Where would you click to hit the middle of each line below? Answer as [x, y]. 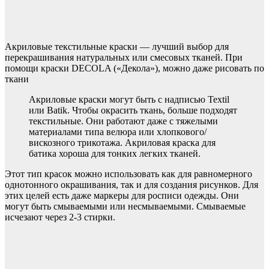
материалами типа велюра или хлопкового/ [118, 132]
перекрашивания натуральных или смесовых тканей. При [124, 58]
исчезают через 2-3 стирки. [60, 217]
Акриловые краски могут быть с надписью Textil [129, 100]
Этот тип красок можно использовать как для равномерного [128, 174]
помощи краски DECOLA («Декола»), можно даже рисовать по [134, 68]
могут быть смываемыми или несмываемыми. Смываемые [125, 207]
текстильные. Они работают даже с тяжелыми [123, 121]
